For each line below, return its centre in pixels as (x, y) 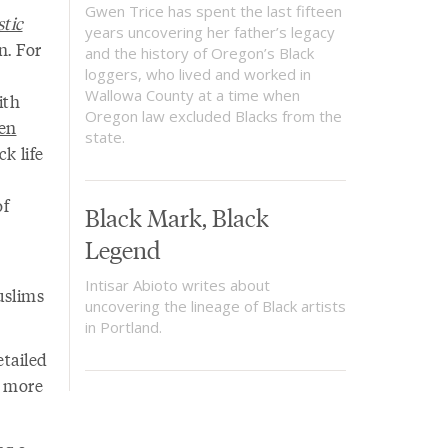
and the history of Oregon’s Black (199, 52)
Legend (122, 248)
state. (104, 136)
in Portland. (123, 326)
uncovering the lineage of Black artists (215, 305)
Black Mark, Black (176, 216)
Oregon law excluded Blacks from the (213, 115)
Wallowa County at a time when (192, 94)
